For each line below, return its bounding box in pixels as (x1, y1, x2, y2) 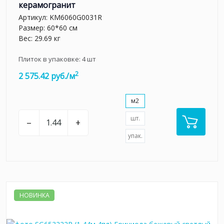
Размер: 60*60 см (18, 23, 77, 33)
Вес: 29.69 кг (18, 33, 60, 43)
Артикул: (18, 12, 49, 22)
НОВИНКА (19, 190, 49, 199)
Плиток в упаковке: (18, 54, 82, 64)
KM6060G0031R (49, 12, 102, 22)
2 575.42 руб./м (18, 70, 75, 82)
